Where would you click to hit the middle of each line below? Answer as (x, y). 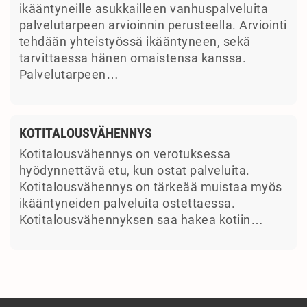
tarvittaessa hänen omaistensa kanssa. (132, 58)
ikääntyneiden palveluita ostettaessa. (127, 203)
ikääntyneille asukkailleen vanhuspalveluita (143, 9)
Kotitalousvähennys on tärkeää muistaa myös (150, 187)
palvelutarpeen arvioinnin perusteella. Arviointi (153, 25)
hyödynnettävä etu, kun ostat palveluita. (134, 170)
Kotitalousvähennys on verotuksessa (125, 154)
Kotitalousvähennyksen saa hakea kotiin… (141, 220)
